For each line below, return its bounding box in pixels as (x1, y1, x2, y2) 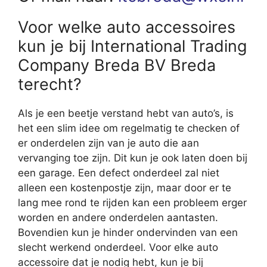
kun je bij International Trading (18, 36, 247, 57)
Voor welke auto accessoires (18, 17, 235, 38)
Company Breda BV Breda (18, 55, 216, 76)
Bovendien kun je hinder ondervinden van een (18, 226, 238, 239)
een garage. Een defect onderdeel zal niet (18, 167, 219, 179)
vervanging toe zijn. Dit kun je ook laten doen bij (18, 152, 247, 164)
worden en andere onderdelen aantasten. (18, 212, 218, 224)
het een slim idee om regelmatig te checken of (18, 122, 240, 135)
